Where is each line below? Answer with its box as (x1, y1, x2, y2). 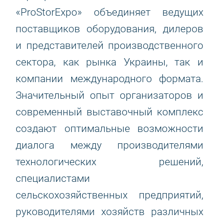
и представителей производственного (16, 40, 203, 51)
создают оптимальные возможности (16, 123, 203, 134)
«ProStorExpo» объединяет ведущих (16, 6, 203, 18)
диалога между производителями (16, 139, 203, 151)
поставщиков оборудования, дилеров (16, 23, 203, 35)
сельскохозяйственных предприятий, (16, 189, 203, 201)
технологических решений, (16, 156, 203, 168)
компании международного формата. (16, 73, 203, 85)
